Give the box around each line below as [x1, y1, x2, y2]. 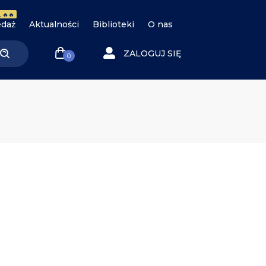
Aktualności [29, 19, 80, 30]
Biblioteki [93, 19, 135, 30]
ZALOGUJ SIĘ [123, 47, 181, 59]
